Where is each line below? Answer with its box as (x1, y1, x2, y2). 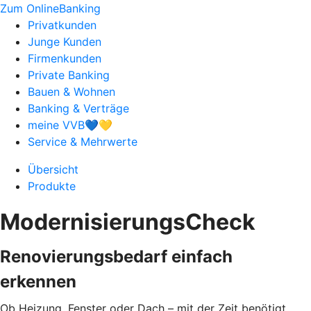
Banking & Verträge (28, 101, 129, 115)
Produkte (28, 179, 76, 193)
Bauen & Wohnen (28, 85, 115, 99)
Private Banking (28, 68, 110, 82)
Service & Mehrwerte (28, 135, 137, 149)
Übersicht (28, 162, 78, 176)
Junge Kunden (28, 35, 101, 49)
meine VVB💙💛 (28, 118, 112, 132)
